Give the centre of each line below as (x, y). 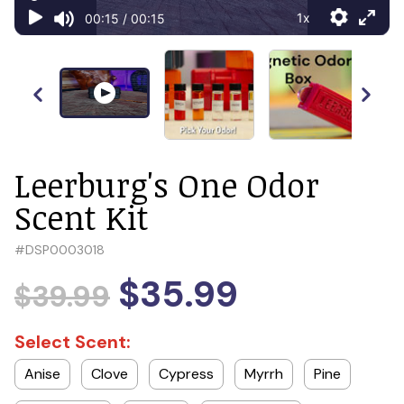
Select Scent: (73, 342)
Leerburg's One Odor (167, 184)
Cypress (186, 374)
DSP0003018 (65, 250)
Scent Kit (82, 217)
